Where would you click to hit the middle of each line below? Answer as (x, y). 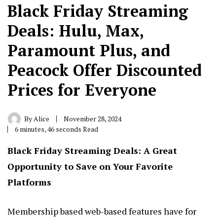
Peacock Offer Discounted (105, 70)
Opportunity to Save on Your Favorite (90, 166)
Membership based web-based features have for (102, 211)
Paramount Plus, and (89, 50)
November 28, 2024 (92, 118)
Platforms (29, 182)
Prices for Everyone (82, 90)
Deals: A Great (144, 150)
